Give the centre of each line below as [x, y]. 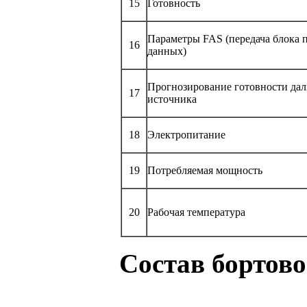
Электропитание [186, 134]
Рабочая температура [196, 212]
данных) [167, 51]
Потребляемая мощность [205, 170]
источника [172, 99]
